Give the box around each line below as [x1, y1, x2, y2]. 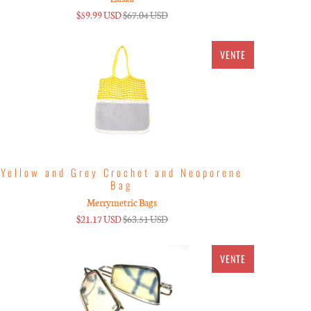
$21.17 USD [76, 212, 121, 226]
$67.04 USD [122, 8, 168, 22]
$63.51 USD [122, 212, 168, 226]
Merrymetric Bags [87, 195, 158, 209]
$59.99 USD [76, 8, 121, 22]
